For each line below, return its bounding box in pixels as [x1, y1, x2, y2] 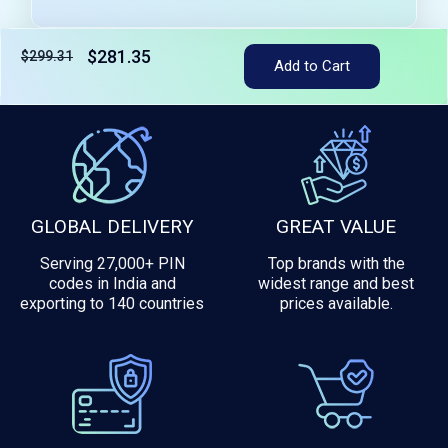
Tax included [21, 76, 78, 88]
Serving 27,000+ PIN [39, 253, 185, 273]
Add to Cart [274, 56, 350, 75]
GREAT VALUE [276, 214, 396, 238]
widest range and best [258, 273, 414, 293]
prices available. [279, 293, 393, 313]
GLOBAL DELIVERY [30, 214, 194, 238]
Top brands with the [267, 253, 405, 273]
